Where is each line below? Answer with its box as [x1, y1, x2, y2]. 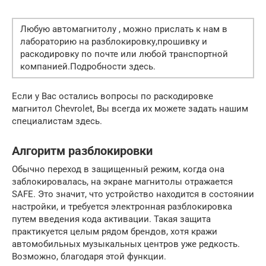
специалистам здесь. [12, 115, 102, 126]
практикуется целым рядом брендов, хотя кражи [12, 226, 217, 237]
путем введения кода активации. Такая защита [12, 213, 211, 224]
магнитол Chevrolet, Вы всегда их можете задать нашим [12, 103, 248, 114]
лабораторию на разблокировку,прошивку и [20, 36, 207, 47]
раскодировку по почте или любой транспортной [20, 48, 228, 59]
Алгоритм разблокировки [12, 144, 153, 158]
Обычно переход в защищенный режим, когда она [12, 163, 224, 175]
